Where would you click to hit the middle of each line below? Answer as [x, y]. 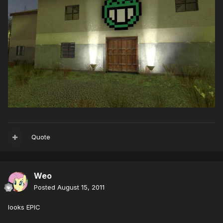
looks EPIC [24, 207]
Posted [46, 187]
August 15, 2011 [81, 187]
